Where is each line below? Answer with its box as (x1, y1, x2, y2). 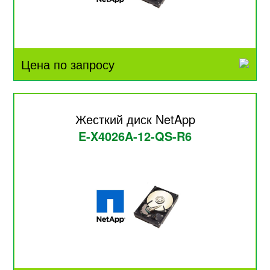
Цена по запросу (21, 55, 115, 73)
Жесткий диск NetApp (75, 110, 195, 128)
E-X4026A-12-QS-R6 (78, 127, 192, 145)
